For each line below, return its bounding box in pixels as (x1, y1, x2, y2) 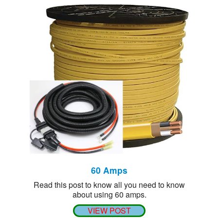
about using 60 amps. (72, 189, 146, 200)
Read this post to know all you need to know (34, 179, 185, 191)
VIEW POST (88, 205, 131, 217)
